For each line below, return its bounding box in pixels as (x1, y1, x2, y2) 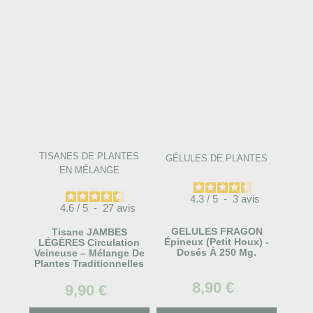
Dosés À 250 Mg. (177, 247, 257, 259)
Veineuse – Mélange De (34, 247, 145, 259)
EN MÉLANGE (59, 164, 119, 175)
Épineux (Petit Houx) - (164, 236, 270, 248)
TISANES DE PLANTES (39, 150, 140, 161)
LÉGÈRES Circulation (38, 237, 140, 249)
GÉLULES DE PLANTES (166, 152, 268, 163)
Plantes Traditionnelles (34, 258, 145, 270)
